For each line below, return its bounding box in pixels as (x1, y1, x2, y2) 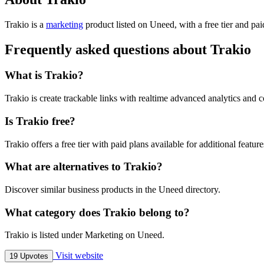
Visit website (53, 250, 103, 261)
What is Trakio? (5, 69, 84, 82)
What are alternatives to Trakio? (5, 160, 163, 173)
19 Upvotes (9, 252, 48, 261)
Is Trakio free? (5, 114, 75, 127)
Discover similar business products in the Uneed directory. (5, 184, 220, 194)
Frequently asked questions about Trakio (5, 41, 251, 57)
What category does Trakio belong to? (5, 206, 190, 219)
